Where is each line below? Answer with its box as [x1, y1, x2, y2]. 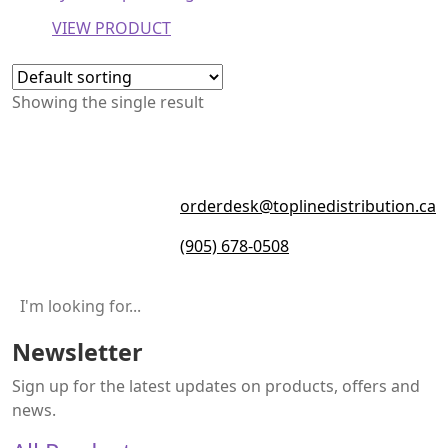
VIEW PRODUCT [52, 17, 171, 39]
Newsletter [12, 336, 143, 368]
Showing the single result [12, 91, 204, 113]
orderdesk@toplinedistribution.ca [180, 195, 436, 217]
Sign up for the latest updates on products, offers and [12, 375, 420, 397]
